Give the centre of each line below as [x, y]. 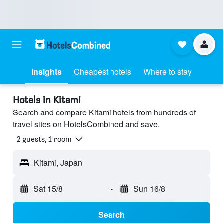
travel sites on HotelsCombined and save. [86, 124]
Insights [47, 71]
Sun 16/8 [149, 189]
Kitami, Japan [58, 163]
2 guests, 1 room [44, 139]
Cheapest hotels [103, 71]
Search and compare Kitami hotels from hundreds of [104, 112]
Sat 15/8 [48, 189]
